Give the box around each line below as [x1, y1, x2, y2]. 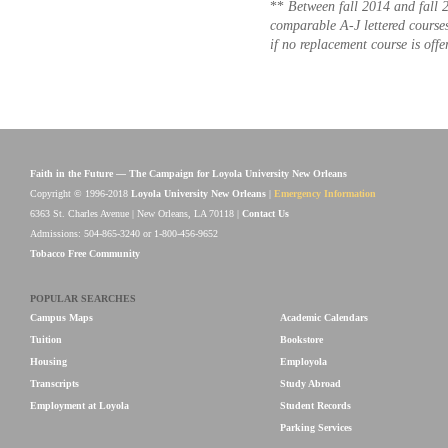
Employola [280, 356, 327, 367]
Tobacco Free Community [30, 248, 140, 259]
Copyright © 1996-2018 [30, 188, 131, 199]
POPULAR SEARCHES [30, 293, 136, 304]
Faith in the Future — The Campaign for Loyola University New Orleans [30, 168, 347, 179]
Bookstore [280, 334, 323, 345]
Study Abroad [280, 378, 341, 389]
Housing [30, 356, 67, 367]
